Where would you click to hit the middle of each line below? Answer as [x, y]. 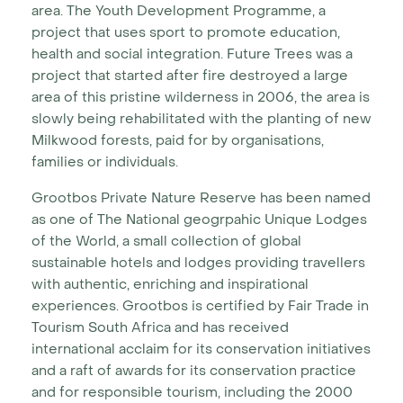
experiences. [77, 306]
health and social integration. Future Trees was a [192, 54]
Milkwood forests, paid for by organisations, [178, 140]
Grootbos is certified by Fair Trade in [246, 306]
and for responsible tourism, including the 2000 [192, 392]
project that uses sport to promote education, [186, 32]
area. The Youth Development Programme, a [179, 11]
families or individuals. [107, 162]
